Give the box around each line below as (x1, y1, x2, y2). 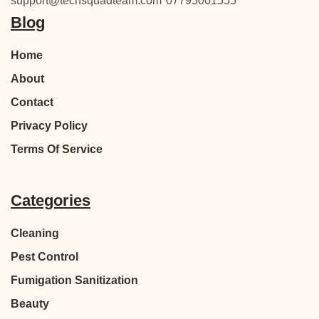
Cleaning (11, 227, 59, 240)
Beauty (11, 298, 49, 310)
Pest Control (11, 251, 78, 263)
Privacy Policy (11, 120, 88, 132)
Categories (11, 192, 90, 210)
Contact (11, 96, 53, 109)
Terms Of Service (11, 143, 103, 156)
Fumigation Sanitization (11, 274, 138, 287)
